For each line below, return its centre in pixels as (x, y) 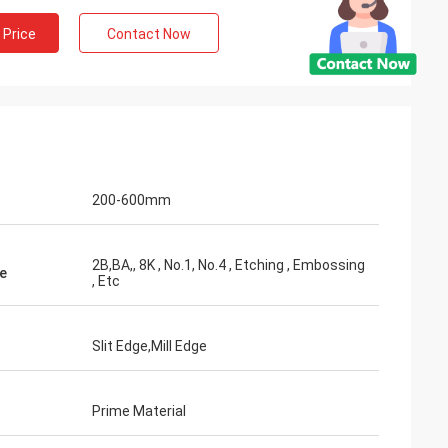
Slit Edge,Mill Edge (149, 346)
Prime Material (139, 411)
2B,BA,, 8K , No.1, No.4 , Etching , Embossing (228, 265)
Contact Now (149, 34)
